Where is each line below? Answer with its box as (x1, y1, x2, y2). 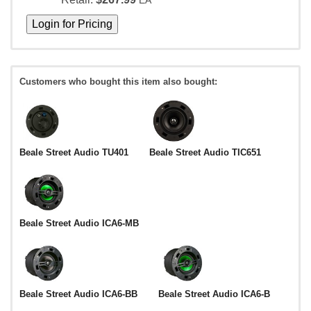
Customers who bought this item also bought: (19, 76, 217, 87)
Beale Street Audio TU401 (19, 147, 128, 158)
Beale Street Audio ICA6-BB (19, 289, 137, 300)
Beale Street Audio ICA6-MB (19, 218, 139, 229)
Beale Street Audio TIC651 (149, 147, 261, 158)
